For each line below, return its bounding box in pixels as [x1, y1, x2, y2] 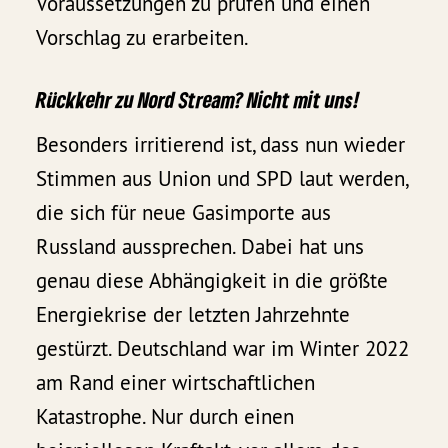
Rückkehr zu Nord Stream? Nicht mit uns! [36, 86, 360, 114]
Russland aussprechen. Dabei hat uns [36, 233, 365, 261]
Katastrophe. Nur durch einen [36, 403, 295, 431]
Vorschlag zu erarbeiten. [36, 23, 250, 51]
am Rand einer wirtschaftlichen [36, 369, 316, 397]
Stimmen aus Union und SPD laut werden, [36, 165, 408, 193]
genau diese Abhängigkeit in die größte [36, 267, 389, 295]
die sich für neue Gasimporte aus [36, 199, 332, 227]
